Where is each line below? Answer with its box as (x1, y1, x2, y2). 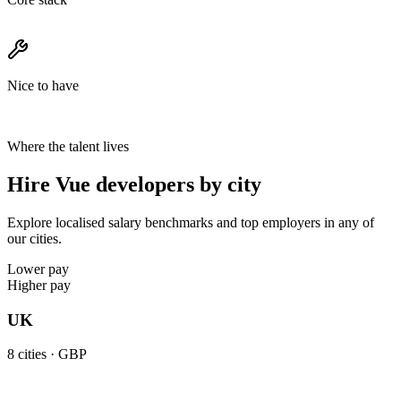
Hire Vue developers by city (7, 173, 261, 197)
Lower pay (7, 260, 69, 277)
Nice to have (7, 78, 79, 94)
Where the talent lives (7, 139, 129, 155)
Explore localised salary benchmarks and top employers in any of (7, 214, 374, 230)
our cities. (7, 230, 62, 246)
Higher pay (7, 277, 71, 293)
